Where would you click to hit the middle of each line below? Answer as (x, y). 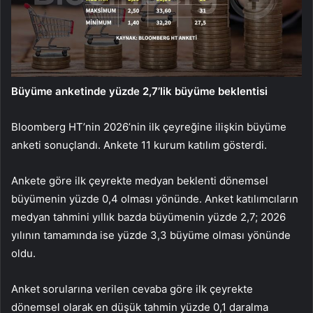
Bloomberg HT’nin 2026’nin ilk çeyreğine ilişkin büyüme (149, 126)
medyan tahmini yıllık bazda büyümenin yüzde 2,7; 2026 (148, 217)
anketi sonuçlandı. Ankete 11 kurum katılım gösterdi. (139, 145)
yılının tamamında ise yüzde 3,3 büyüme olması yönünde (151, 235)
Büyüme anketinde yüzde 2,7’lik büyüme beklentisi (139, 91)
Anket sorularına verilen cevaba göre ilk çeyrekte (132, 289)
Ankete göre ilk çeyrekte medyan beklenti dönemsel (140, 180)
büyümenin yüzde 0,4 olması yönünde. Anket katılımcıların (155, 198)
